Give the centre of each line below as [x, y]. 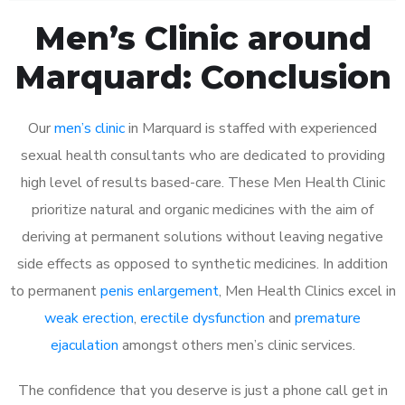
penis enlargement [159, 291]
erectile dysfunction [202, 318]
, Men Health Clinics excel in [307, 291]
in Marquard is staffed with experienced [251, 128]
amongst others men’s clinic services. [236, 345]
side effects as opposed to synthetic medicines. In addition [202, 264]
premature [328, 318]
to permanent [55, 291]
